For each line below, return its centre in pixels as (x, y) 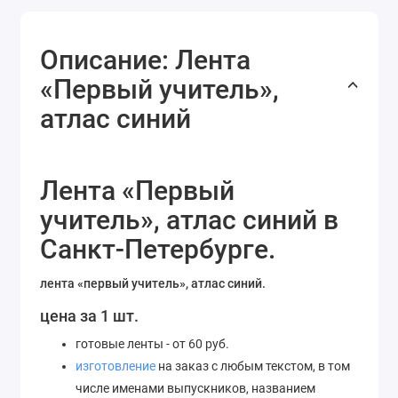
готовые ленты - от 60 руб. (155, 343)
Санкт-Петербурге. (158, 250)
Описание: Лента (145, 60)
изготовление (115, 366)
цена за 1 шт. (89, 315)
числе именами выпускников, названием (195, 388)
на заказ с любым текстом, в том (253, 366)
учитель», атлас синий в (189, 220)
